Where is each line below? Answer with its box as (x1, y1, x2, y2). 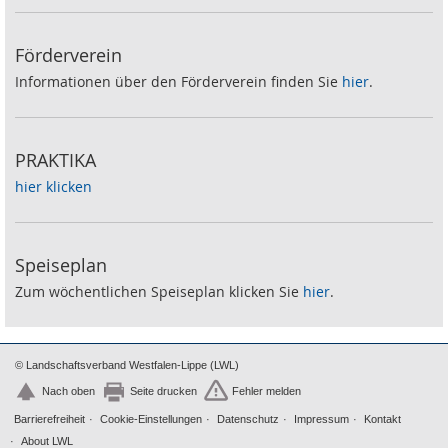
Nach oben (42, 385, 95, 398)
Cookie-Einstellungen (100, 412, 202, 425)
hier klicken (15, 176, 92, 196)
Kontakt (364, 412, 401, 425)
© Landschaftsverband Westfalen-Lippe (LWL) (15, 358, 239, 371)
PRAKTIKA (15, 147, 96, 172)
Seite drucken (130, 385, 197, 398)
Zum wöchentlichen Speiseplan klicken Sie (15, 281, 303, 301)
